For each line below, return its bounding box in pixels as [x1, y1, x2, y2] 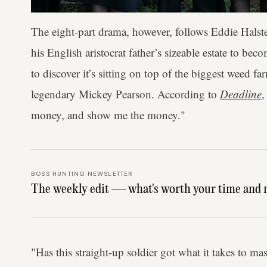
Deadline [220, 86, 262, 101]
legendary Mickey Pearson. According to [31, 86, 220, 101]
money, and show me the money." [31, 107, 185, 122]
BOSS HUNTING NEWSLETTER [31, 169, 133, 178]
